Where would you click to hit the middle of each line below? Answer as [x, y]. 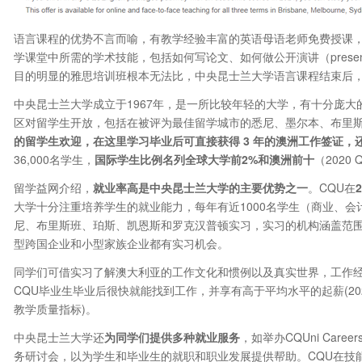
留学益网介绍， [53, 188]
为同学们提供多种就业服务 [172, 337]
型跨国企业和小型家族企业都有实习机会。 [121, 244]
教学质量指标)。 [55, 309]
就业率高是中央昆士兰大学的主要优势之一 [200, 188]
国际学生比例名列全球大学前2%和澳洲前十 [204, 160]
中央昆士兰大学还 [59, 337]
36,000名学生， [54, 160]
